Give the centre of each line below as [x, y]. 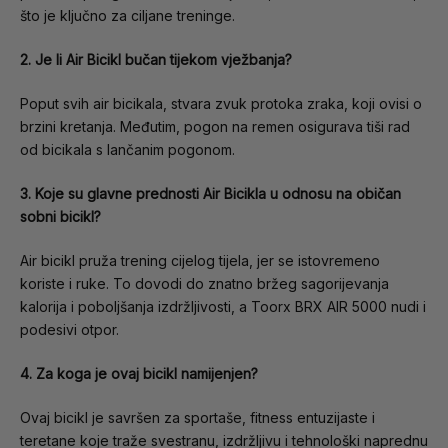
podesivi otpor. [69, 330]
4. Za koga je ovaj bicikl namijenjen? [139, 374]
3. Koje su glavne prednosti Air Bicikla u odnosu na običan [210, 194]
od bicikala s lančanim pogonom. [127, 150]
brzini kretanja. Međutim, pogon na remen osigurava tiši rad [215, 127]
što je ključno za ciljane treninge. [127, 16]
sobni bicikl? [60, 217]
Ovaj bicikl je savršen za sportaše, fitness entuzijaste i [197, 418]
